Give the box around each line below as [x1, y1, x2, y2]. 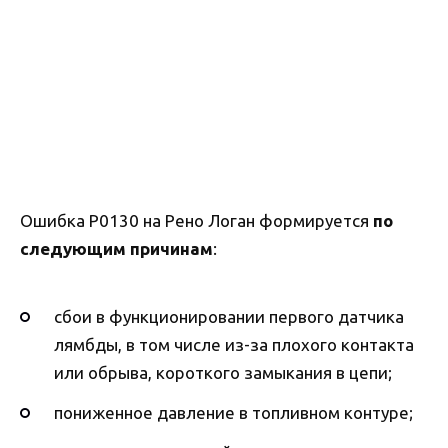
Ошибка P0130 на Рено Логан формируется [20, 210, 373, 230]
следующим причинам [20, 238, 213, 258]
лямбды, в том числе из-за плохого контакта [54, 335, 414, 355]
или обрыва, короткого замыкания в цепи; [54, 363, 392, 383]
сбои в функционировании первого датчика [54, 307, 404, 327]
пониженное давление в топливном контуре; [54, 403, 413, 423]
